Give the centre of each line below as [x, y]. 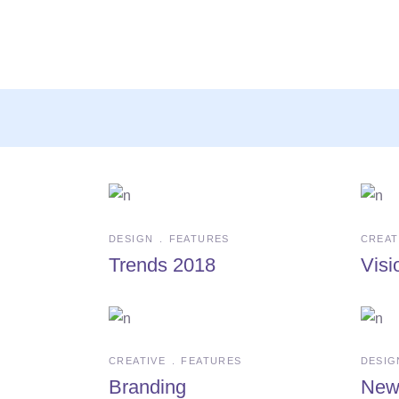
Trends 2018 [162, 265]
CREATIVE [137, 361]
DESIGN [131, 238]
